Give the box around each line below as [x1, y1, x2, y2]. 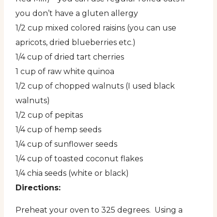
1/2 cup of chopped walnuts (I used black [15, 81, 175, 91]
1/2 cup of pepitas [15, 110, 83, 120]
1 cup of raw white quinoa [15, 67, 114, 77]
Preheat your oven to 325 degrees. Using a [15, 205, 183, 215]
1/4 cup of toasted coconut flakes [15, 154, 143, 164]
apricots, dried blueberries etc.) [15, 38, 136, 47]
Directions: [15, 183, 61, 193]
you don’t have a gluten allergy [15, 9, 138, 18]
